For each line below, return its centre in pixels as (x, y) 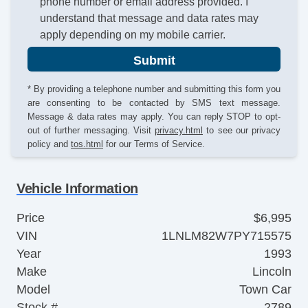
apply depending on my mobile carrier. (133, 35)
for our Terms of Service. (154, 144)
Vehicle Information (77, 188)
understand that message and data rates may (150, 19)
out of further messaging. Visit (91, 130)
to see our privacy (242, 130)
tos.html (87, 144)
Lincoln (272, 271)
